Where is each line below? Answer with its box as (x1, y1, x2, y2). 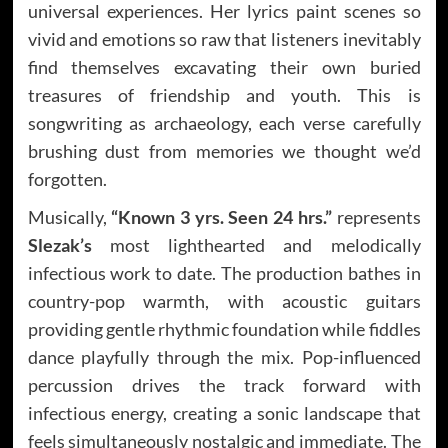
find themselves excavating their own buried (27, 55, 421, 78)
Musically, (27, 205, 112, 228)
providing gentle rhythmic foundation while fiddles (27, 317, 421, 340)
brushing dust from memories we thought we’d (27, 139, 421, 162)
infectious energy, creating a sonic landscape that (27, 401, 421, 424)
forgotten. (27, 167, 107, 190)
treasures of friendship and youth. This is (27, 83, 421, 106)
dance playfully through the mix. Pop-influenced (27, 345, 421, 368)
